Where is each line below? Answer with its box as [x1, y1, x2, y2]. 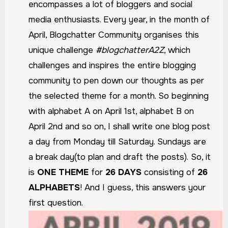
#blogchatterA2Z [96, 45, 164, 56]
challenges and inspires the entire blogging [28, 60, 196, 71]
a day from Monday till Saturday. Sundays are [28, 136, 207, 148]
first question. [28, 197, 83, 209]
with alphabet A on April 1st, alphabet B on [28, 106, 194, 117]
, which [164, 45, 191, 56]
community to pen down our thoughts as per [28, 75, 205, 87]
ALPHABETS [28, 182, 80, 193]
